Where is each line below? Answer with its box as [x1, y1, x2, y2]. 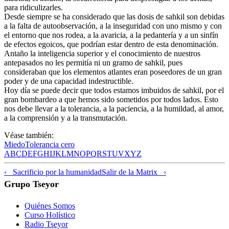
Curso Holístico [25, 210, 75, 219]
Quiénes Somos [25, 201, 75, 210]
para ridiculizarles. [4, 3, 63, 12]
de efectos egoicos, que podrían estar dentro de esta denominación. [4, 39, 218, 49]
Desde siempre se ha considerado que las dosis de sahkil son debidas [4, 12, 224, 21]
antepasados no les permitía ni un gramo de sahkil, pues [4, 58, 182, 67]
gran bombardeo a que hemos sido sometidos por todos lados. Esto [4, 95, 218, 104]
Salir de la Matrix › [102, 167, 166, 176]
